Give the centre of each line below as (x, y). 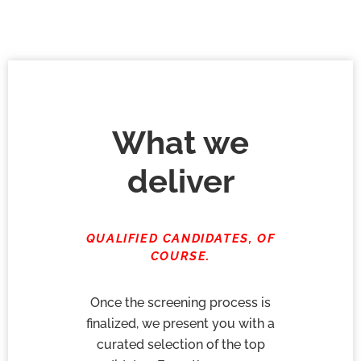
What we (180, 142)
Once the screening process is (180, 303)
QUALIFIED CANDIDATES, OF (180, 238)
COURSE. (180, 256)
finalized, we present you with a (180, 324)
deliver (180, 180)
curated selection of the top (180, 345)
